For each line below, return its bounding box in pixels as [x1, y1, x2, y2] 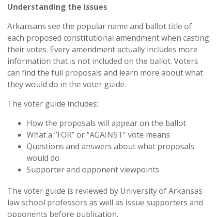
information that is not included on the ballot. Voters [7, 56, 198, 66]
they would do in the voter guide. [7, 79, 126, 90]
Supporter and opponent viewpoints [27, 164, 159, 175]
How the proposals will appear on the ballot [27, 118, 186, 128]
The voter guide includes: [7, 98, 98, 109]
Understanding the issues [7, 1, 107, 12]
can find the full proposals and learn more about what [7, 67, 203, 78]
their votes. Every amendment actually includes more [7, 44, 198, 55]
